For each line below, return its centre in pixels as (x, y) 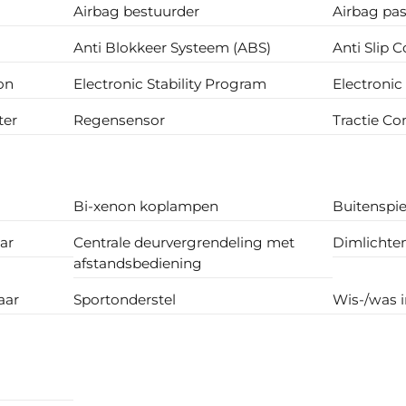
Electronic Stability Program (170, 83)
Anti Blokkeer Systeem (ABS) (173, 47)
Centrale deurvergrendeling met (184, 242)
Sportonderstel (125, 299)
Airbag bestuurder (137, 11)
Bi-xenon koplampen (146, 206)
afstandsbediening (138, 263)
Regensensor (120, 120)
